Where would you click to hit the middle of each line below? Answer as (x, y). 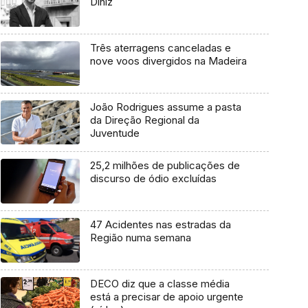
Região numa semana (140, 238)
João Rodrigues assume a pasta (165, 107)
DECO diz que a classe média (159, 283)
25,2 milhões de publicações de (165, 166)
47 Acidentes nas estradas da (160, 225)
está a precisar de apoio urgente (166, 296)
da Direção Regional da (144, 120)
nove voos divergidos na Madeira (168, 61)
